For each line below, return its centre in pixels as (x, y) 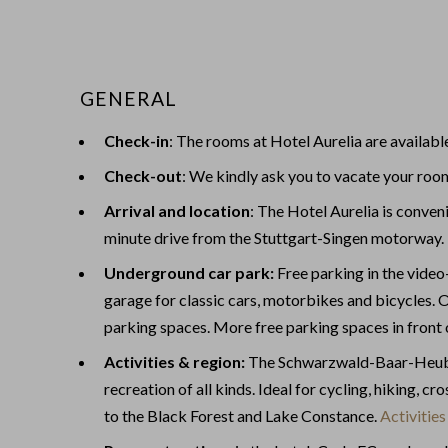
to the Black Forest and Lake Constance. (242, 415)
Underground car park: (189, 272)
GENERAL (128, 98)
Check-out (143, 175)
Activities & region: (174, 361)
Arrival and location (177, 210)
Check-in (136, 140)
